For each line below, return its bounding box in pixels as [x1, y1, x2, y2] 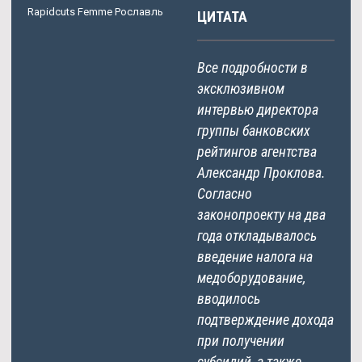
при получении [197, 331, 284, 349]
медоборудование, [197, 268, 305, 286]
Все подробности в [197, 58, 308, 76]
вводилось [197, 289, 260, 307]
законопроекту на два [197, 205, 326, 223]
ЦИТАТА [197, 7, 247, 25]
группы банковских [197, 121, 310, 139]
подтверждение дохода [197, 310, 334, 328]
